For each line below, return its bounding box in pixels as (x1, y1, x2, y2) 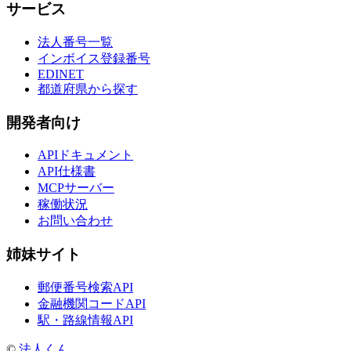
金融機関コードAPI (38, 296, 146, 310)
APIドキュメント (38, 148, 133, 162)
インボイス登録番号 (38, 51, 150, 65)
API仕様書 (38, 165, 96, 179)
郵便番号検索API (38, 280, 133, 294)
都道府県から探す (38, 81, 138, 96)
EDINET (38, 67, 84, 81)
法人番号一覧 (38, 34, 113, 49)
